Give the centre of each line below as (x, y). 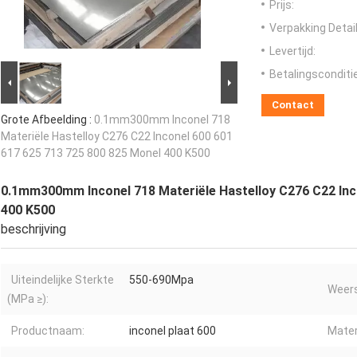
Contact (293, 105)
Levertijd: (292, 51)
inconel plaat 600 (173, 331)
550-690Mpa (161, 280)
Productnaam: (48, 331)
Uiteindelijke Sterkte (63, 280)
